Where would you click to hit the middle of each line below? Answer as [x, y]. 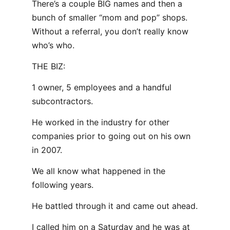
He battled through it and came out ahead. [115, 206]
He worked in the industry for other [101, 122]
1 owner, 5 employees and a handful [102, 87]
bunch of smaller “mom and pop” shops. [110, 17]
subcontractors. [62, 101]
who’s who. [53, 45]
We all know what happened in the [99, 171]
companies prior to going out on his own [111, 136]
